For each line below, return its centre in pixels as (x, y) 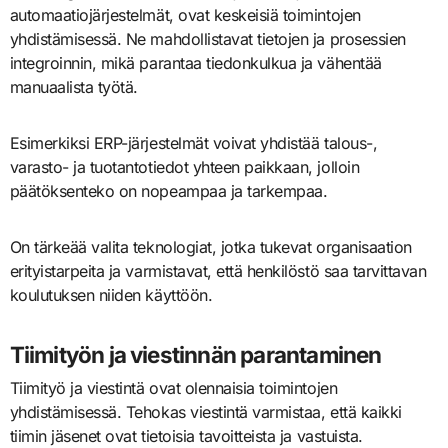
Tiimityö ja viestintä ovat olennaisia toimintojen (173, 387)
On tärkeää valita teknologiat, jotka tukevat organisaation (210, 246)
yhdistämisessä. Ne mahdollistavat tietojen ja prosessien (207, 38)
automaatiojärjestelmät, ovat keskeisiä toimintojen (185, 14)
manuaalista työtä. (73, 86)
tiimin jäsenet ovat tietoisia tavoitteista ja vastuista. (186, 435)
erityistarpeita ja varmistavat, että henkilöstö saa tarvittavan (218, 270)
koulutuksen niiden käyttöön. (111, 294)
